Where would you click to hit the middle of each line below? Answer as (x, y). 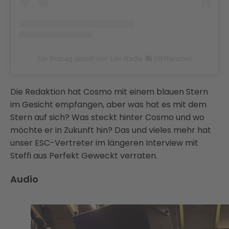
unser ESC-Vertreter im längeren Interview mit (104, 143)
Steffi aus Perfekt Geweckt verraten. (84, 156)
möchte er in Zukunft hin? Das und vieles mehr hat (111, 130)
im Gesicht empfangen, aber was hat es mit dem (108, 105)
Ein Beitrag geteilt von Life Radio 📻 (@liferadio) (114, 59)
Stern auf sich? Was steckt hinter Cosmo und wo (107, 118)
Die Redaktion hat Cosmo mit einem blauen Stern (109, 92)
